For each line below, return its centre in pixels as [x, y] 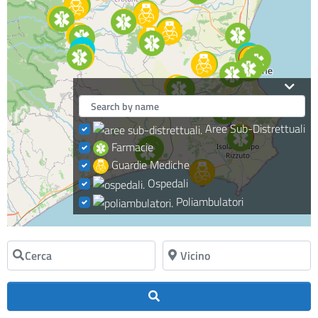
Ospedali [168, 183]
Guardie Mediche [150, 165]
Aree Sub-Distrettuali [255, 128]
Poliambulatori [210, 202]
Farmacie [132, 147]
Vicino [173, 253]
